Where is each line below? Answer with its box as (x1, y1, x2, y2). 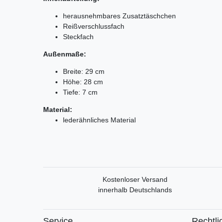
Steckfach (63, 32, 94, 41)
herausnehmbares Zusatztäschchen (63, 11, 176, 20)
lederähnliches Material (63, 115, 136, 124)
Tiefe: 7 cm (63, 88, 98, 96)
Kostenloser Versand (102, 175, 167, 183)
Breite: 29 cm (63, 67, 105, 75)
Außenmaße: (43, 50, 86, 58)
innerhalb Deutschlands (98, 185, 172, 194)
